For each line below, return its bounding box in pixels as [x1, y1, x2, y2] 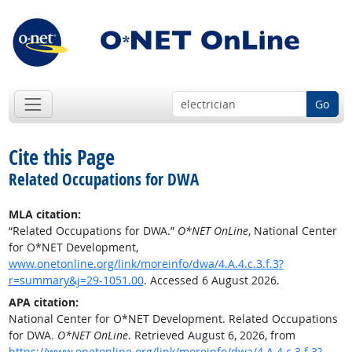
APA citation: [8, 295, 79, 310]
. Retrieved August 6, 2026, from [127, 328, 295, 343]
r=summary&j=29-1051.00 [8, 273, 144, 288]
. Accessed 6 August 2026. [143, 273, 280, 288]
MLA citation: [8, 207, 81, 222]
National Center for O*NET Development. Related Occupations [8, 311, 338, 327]
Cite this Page [8, 143, 115, 172]
